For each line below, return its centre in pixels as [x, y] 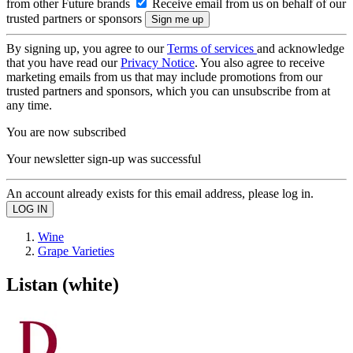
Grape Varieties [76, 251]
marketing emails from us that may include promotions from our [164, 77]
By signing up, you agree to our [87, 48]
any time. [29, 105]
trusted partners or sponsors [76, 19]
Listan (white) [63, 284]
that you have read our [63, 63]
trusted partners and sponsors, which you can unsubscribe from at [168, 91]
